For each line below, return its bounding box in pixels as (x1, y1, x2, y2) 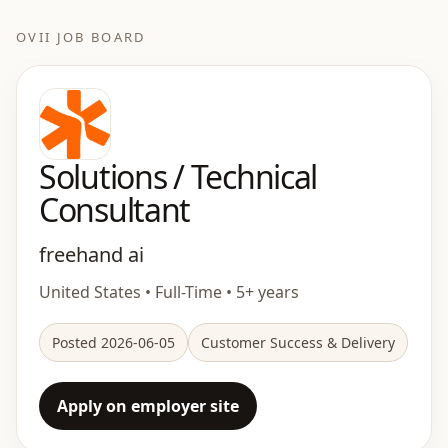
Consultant (39, 188, 191, 231)
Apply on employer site (57, 395, 239, 417)
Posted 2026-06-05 (52, 333, 175, 352)
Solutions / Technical (39, 155, 318, 198)
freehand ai (39, 241, 144, 268)
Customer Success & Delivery (201, 333, 395, 352)
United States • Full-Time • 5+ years (39, 281, 299, 303)
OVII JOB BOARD (16, 28, 146, 46)
